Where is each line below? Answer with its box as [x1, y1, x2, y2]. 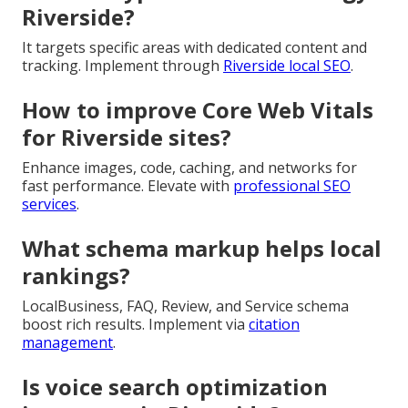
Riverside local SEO [223, 55, 351, 76]
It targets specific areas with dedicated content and [22, 36, 367, 57]
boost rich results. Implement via [22, 313, 249, 334]
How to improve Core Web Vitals [22, 94, 373, 125]
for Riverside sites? [22, 121, 231, 152]
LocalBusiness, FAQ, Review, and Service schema [22, 295, 349, 316]
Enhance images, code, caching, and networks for [22, 157, 357, 178]
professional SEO [233, 175, 351, 196]
